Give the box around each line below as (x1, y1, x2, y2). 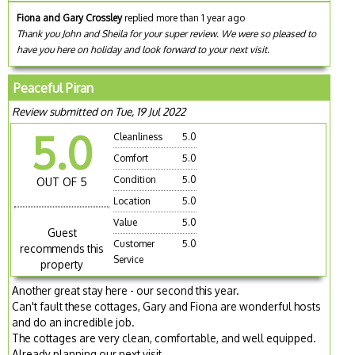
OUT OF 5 (36, 174, 88, 189)
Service (113, 253, 144, 265)
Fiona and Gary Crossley (17, 11, 123, 24)
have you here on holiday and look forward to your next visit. (17, 43, 270, 55)
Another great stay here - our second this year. (12, 283, 240, 297)
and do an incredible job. (12, 315, 136, 329)
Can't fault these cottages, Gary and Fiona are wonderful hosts (12, 299, 322, 313)
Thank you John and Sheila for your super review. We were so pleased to (17, 27, 317, 40)
